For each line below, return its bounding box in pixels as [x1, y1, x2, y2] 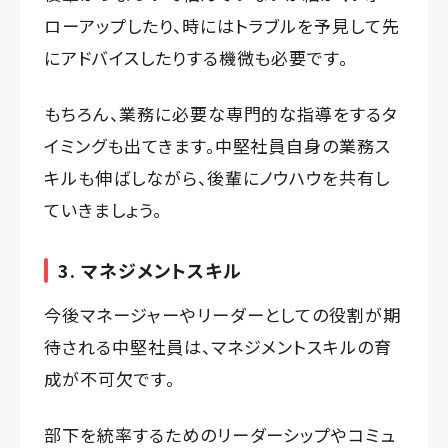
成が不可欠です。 [44, 366, 175, 392]
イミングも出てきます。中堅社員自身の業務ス [44, 133, 392, 159]
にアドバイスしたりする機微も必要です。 [44, 45, 349, 71]
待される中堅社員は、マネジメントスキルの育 [44, 334, 393, 360]
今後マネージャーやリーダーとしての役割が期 [44, 302, 402, 328]
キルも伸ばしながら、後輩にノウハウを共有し [44, 165, 391, 191]
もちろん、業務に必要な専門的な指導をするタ [44, 101, 399, 127]
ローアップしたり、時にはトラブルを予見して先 [44, 13, 401, 39]
